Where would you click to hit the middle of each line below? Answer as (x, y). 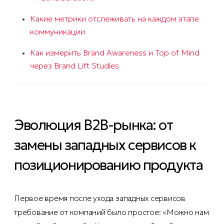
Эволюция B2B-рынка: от (93, 125)
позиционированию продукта (108, 165)
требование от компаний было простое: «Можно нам (111, 212)
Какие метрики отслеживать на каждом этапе (114, 19)
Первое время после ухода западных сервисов (100, 198)
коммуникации (57, 32)
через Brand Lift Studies (74, 66)
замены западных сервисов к (105, 145)
